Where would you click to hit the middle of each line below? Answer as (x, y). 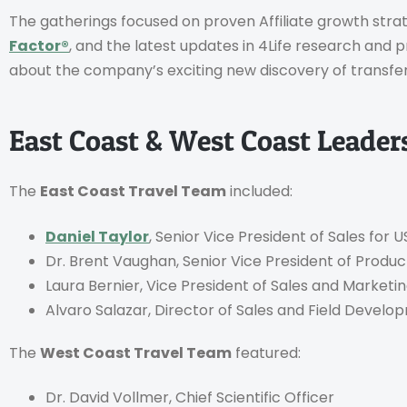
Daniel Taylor (97, 236)
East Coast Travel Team (133, 192)
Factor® (39, 45)
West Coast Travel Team (136, 352)
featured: (266, 352)
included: (259, 192)
